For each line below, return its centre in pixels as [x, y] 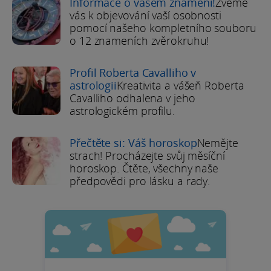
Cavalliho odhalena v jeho [132, 98]
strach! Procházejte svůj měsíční [147, 155]
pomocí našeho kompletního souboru [163, 28]
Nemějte [217, 142]
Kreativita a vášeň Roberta [181, 85]
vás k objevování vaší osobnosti [145, 15]
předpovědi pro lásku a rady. [140, 181]
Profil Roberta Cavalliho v [133, 72]
